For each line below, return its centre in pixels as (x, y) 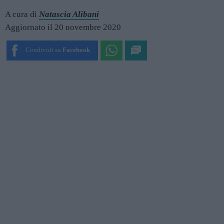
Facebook (76, 50)
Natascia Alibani (69, 14)
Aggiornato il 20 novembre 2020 (63, 27)
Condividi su (43, 50)
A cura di (22, 14)
